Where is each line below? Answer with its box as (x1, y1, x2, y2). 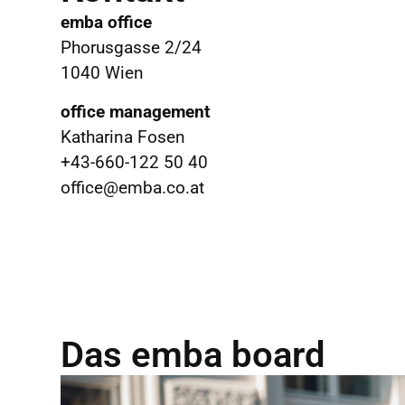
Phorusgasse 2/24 (61, 37, 202, 59)
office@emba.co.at (61, 176, 205, 198)
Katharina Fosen (61, 126, 186, 147)
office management (61, 100, 211, 122)
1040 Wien (61, 62, 145, 84)
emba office (61, 12, 153, 33)
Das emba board (61, 334, 326, 377)
